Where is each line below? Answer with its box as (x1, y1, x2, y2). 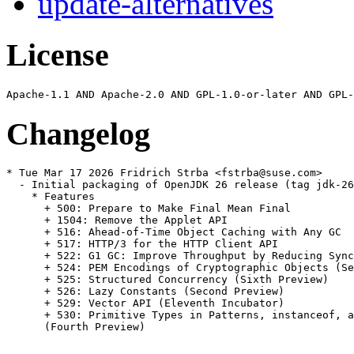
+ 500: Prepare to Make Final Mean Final (6, 202, 291, 215)
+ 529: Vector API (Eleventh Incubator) (6, 297, 284, 310)
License (6, 37, 109, 73)
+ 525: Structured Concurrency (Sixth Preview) (6, 273, 329, 286)
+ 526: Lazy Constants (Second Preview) (6, 285, 284, 298)
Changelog (6, 115, 150, 152)
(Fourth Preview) (6, 321, 145, 333)
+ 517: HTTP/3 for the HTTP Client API (6, 238, 278, 250)
